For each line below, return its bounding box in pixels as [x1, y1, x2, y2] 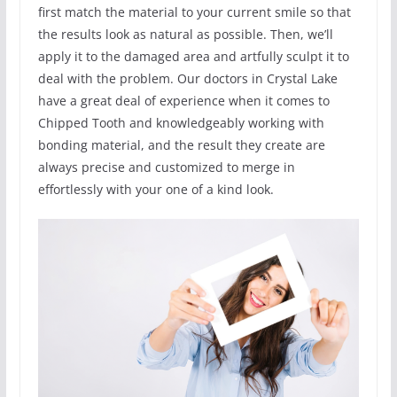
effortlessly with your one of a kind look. [37, 181, 274, 198]
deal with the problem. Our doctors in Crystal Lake [37, 70, 338, 88]
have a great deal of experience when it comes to [37, 92, 330, 110]
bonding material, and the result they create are [37, 136, 325, 154]
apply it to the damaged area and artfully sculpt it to [37, 48, 349, 66]
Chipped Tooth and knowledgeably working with [37, 114, 324, 132]
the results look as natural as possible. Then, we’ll [37, 26, 333, 43]
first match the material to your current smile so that [37, 4, 351, 21]
